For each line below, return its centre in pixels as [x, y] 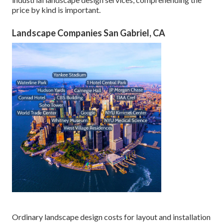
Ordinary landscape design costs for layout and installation [111, 217]
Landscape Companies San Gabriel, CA [89, 33]
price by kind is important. [56, 10]
